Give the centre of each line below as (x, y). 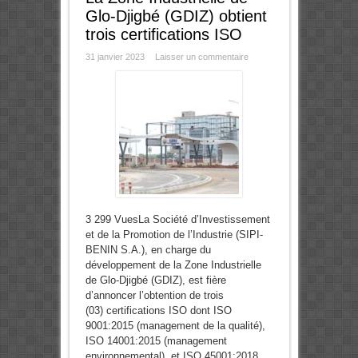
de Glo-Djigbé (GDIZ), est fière (155, 280)
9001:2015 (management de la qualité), (175, 326)
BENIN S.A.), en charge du (148, 250)
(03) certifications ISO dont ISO (158, 311)
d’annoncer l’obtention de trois (154, 296)
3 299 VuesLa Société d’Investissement (177, 220)
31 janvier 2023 (115, 57)
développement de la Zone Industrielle (173, 265)
